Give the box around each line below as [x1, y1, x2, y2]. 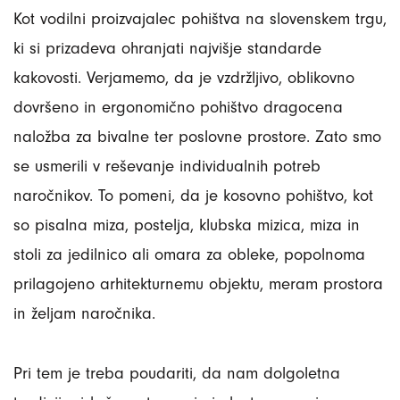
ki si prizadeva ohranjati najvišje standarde [13, 38, 321, 59]
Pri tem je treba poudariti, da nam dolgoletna [13, 363, 340, 384]
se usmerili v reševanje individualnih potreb [13, 156, 321, 177]
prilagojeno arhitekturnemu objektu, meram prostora [13, 274, 383, 295]
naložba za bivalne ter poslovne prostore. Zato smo [13, 127, 381, 147]
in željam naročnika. [13, 304, 155, 324]
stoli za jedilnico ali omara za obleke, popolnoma [13, 245, 365, 265]
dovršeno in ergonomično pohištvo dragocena [13, 97, 343, 118]
